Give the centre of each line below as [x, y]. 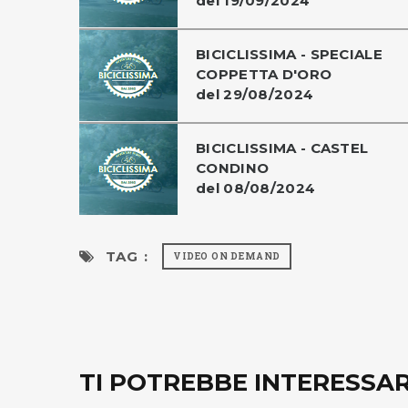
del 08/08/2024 [256, 188]
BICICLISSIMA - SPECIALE [289, 54]
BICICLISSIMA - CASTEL [282, 148]
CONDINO [233, 168]
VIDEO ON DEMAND [227, 256]
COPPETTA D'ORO [264, 74]
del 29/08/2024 [255, 94]
